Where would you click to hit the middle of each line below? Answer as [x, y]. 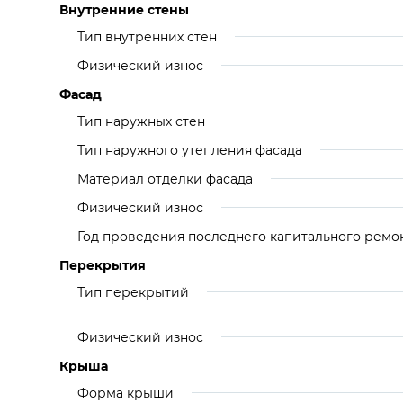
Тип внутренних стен [147, 37]
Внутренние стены [124, 10]
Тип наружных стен [141, 121]
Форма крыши [125, 393]
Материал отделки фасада [165, 179]
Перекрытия [103, 265]
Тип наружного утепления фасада [190, 150]
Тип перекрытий [133, 292]
